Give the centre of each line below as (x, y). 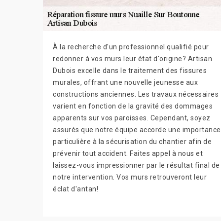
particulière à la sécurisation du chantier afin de (132, 142)
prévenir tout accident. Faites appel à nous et (128, 153)
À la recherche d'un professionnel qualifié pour (131, 47)
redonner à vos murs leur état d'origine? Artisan (132, 59)
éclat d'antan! (75, 189)
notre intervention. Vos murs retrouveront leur (130, 177)
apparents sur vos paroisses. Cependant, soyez (132, 118)
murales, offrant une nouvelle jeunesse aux (125, 82)
